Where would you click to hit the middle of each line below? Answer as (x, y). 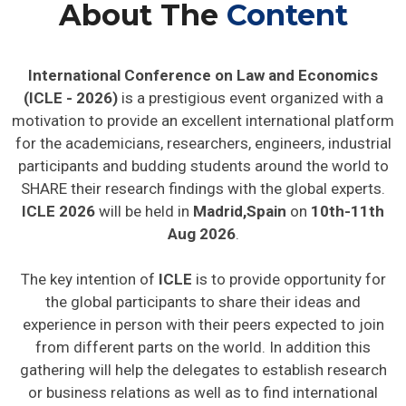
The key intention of (89, 280)
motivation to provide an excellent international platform (203, 121)
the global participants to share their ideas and (203, 302)
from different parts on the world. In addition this (203, 348)
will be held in (142, 212)
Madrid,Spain (238, 212)
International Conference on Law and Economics (203, 76)
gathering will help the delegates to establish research (203, 370)
